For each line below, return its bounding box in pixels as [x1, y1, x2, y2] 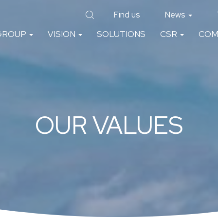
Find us [113, 9, 141, 20]
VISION [48, 29, 77, 39]
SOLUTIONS [97, 29, 145, 39]
